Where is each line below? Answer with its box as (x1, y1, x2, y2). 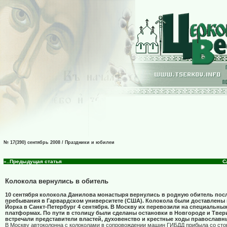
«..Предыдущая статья (4, 159, 62, 165)
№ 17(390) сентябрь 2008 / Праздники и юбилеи (4, 140, 115, 145)
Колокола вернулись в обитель (5, 177, 108, 185)
